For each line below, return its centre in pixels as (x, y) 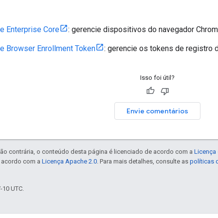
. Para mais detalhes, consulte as (143, 161)
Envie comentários (157, 111)
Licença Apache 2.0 (69, 161)
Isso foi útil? (157, 77)
